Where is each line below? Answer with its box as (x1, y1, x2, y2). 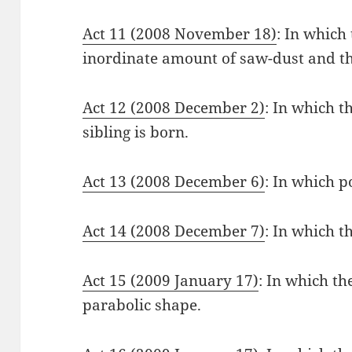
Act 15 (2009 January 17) (82, 270, 259, 291)
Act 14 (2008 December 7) (82, 221, 266, 242)
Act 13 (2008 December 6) (82, 171, 266, 192)
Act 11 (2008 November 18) (82, 24, 277, 45)
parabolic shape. (82, 295, 202, 316)
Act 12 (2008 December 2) (82, 97, 266, 119)
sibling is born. (82, 122, 189, 143)
